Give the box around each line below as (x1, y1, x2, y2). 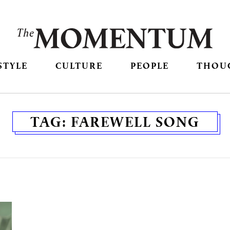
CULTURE (55, 60, 103, 72)
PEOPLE (130, 60, 169, 72)
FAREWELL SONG (71, 112, 200, 131)
